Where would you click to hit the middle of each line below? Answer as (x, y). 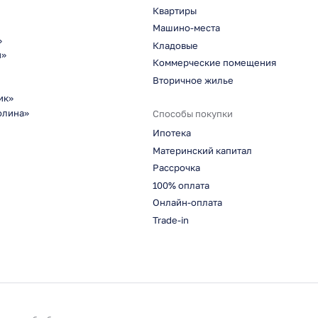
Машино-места (186, 28)
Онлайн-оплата (187, 203)
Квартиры (174, 11)
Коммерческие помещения (214, 63)
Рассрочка (176, 168)
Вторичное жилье (193, 80)
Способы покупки (192, 114)
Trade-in (170, 220)
